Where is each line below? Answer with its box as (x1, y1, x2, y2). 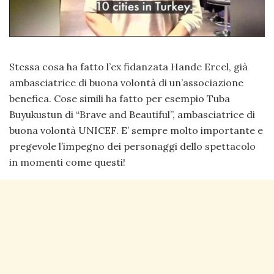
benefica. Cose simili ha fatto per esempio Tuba (9, 92, 230, 105)
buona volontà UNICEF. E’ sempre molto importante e (9, 124, 263, 136)
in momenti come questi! (9, 155, 125, 168)
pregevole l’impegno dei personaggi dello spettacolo (9, 139, 256, 152)
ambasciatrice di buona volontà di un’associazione (9, 76, 243, 89)
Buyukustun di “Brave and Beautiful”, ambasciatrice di (9, 108, 255, 120)
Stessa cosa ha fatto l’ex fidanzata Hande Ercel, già (9, 60, 248, 73)
